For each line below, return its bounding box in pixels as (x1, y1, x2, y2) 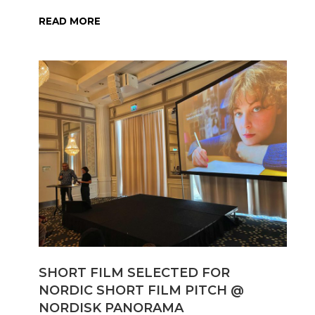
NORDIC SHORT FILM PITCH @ (39, 282, 244, 298)
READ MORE (39, 15, 101, 27)
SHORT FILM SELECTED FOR (39, 264, 230, 281)
